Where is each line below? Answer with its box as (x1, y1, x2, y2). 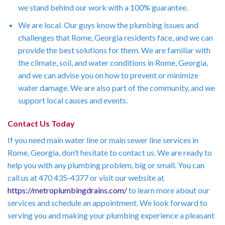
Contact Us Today (8, 118, 75, 128)
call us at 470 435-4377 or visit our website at (8, 172, 164, 182)
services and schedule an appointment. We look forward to (8, 197, 207, 207)
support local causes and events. (18, 95, 128, 105)
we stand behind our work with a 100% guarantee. (18, 3, 188, 13)
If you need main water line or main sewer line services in (8, 135, 198, 145)
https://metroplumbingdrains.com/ (8, 185, 127, 195)
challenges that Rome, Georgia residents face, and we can (18, 32, 213, 42)
